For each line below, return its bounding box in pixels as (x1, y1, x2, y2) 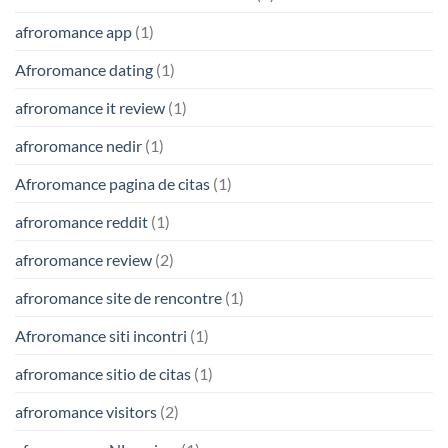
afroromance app (15, 21, 132, 41)
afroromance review (15, 249, 152, 269)
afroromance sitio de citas (15, 363, 191, 383)
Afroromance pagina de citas (15, 173, 210, 193)
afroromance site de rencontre (15, 287, 222, 307)
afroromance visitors (15, 401, 157, 421)
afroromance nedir (15, 135, 142, 155)
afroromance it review (15, 97, 165, 117)
